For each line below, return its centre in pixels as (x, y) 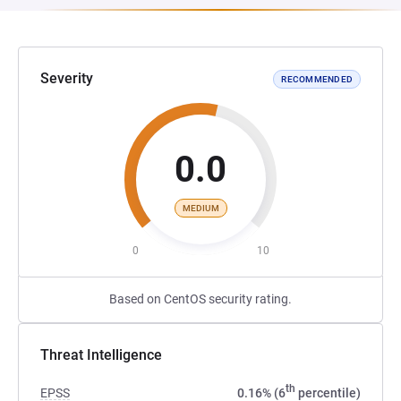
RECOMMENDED (317, 79)
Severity (67, 78)
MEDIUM (200, 208)
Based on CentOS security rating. (200, 299)
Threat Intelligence (101, 355)
